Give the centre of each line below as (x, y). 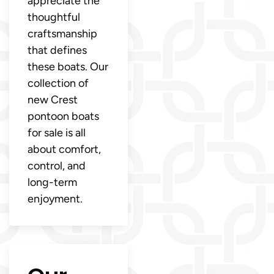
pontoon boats (63, 116)
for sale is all (57, 132)
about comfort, (64, 149)
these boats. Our (68, 66)
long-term (52, 182)
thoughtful (54, 17)
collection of (58, 83)
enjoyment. (55, 198)
